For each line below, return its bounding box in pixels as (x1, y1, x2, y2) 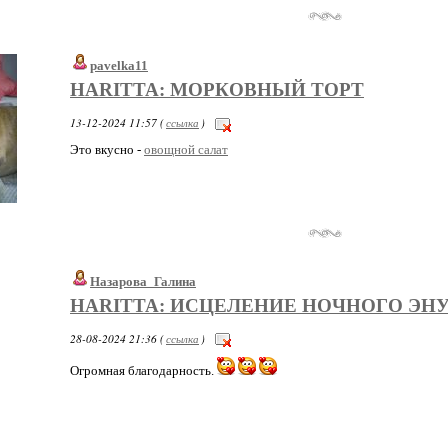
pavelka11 (90, 58, 148, 74)
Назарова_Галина (90, 273, 196, 289)
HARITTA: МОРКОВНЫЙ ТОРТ (70, 79, 364, 101)
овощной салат (144, 141, 228, 157)
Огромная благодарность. (70, 363, 217, 379)
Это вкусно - (70, 141, 144, 157)
